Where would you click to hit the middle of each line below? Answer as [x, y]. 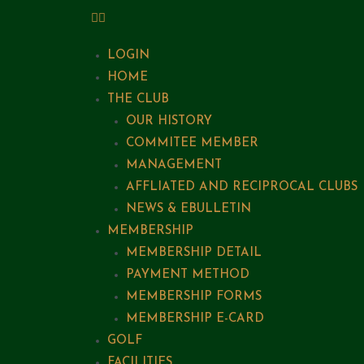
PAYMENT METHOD [187, 275]
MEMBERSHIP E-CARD [195, 319]
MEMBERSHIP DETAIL [193, 253]
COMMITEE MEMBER [192, 143]
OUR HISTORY [169, 121]
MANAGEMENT [173, 165]
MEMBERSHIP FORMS [193, 297]
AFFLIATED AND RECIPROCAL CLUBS [241, 187]
